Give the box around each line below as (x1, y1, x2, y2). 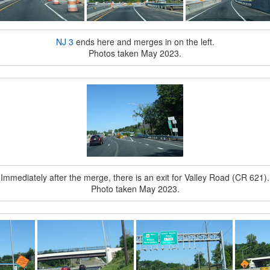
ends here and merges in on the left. (73, 36, 215, 48)
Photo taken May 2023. (90, 183, 180, 195)
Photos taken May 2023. (89, 47, 181, 59)
